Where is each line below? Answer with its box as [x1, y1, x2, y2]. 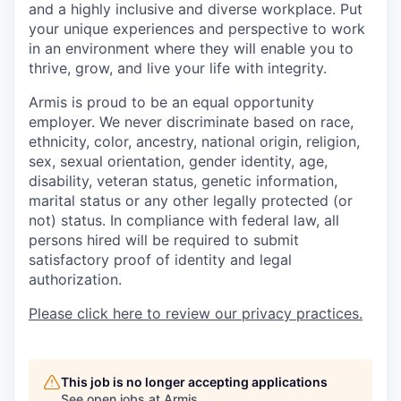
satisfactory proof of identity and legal [29, 251, 292, 269]
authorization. [29, 270, 122, 289]
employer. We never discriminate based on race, [29, 113, 354, 132]
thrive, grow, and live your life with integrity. [29, 59, 327, 78]
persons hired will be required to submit [29, 231, 299, 250]
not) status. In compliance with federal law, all [29, 211, 339, 230]
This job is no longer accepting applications [61, 374, 328, 390]
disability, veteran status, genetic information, [29, 172, 337, 191]
